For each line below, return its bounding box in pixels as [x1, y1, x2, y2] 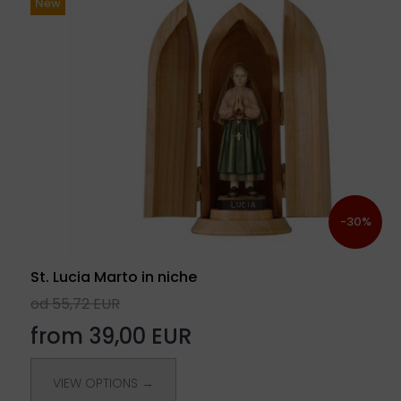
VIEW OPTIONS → [53, 374, 155, 393]
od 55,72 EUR [30, 294, 121, 315]
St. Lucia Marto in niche [30, 267, 198, 288]
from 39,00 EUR [30, 321, 192, 352]
